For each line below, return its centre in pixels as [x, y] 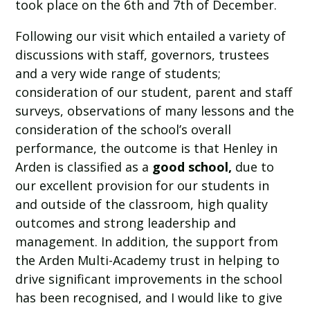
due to [253, 167]
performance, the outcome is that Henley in [147, 148]
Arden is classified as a [84, 167]
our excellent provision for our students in [143, 186]
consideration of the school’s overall [124, 130]
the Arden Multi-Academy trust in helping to [148, 261]
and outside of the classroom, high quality [142, 204]
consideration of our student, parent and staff [154, 92]
